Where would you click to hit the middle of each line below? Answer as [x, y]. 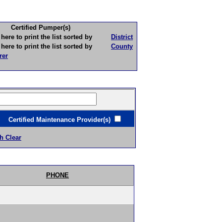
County [122, 46]
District [122, 37]
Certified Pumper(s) [40, 28]
